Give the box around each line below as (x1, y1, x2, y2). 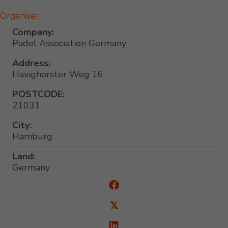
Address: (12, 57, 50, 70)
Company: (12, 26, 54, 39)
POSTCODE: (12, 88, 65, 101)
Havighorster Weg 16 (12, 68, 103, 81)
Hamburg (12, 130, 52, 143)
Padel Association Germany (12, 37, 126, 50)
